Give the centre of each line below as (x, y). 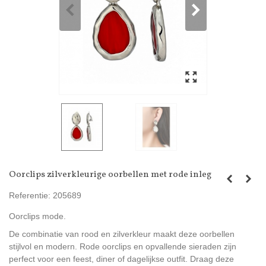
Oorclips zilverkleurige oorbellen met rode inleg (110, 175)
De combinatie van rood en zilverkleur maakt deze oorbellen (122, 234)
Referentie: (30, 196)
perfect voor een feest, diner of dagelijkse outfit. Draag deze (121, 259)
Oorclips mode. (37, 216)
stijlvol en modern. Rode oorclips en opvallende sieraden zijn (123, 247)
